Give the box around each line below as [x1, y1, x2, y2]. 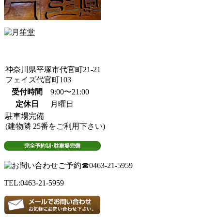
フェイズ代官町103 [5, 76, 71, 84]
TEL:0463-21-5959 [4, 179, 64, 187]
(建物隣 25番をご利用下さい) [5, 122, 105, 131]
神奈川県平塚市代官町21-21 [5, 65, 101, 74]
